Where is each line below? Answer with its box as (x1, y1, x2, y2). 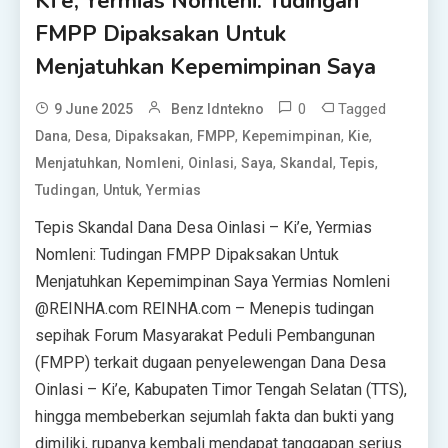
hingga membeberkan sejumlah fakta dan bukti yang (35, 407, 395, 426)
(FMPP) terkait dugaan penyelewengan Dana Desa (35, 353, 387, 372)
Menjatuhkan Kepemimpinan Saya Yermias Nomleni (35, 272, 391, 291)
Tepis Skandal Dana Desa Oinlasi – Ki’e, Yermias (35, 218, 373, 237)
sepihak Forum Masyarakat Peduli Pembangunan (35, 326, 376, 345)
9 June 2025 (54, 101, 134, 117)
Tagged (338, 100, 387, 118)
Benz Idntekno (171, 101, 265, 117)
